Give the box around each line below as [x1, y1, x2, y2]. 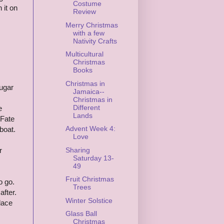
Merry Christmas [65, 20, 118, 29]
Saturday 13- [72, 153, 114, 162]
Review [72, 7, 96, 16]
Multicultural [65, 50, 103, 58]
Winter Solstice [65, 196, 112, 204]
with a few [72, 28, 104, 37]
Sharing [65, 145, 90, 154]
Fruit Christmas [65, 175, 114, 183]
